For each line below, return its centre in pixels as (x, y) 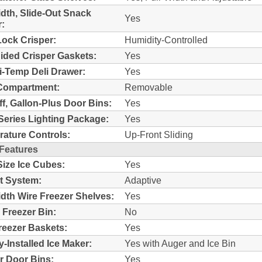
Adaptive (143, 180)
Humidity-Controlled (166, 39)
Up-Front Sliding (159, 134)
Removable (149, 87)
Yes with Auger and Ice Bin (180, 243)
